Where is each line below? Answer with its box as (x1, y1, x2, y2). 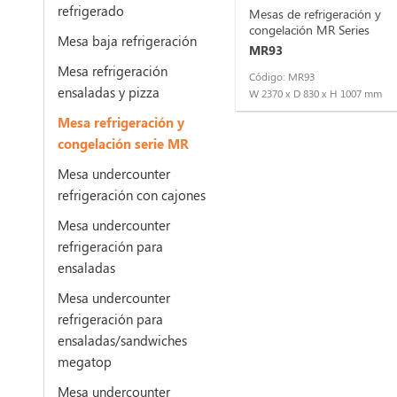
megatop (58, 352, 113, 370)
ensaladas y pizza (58, 82, 160, 101)
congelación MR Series (249, 20, 370, 39)
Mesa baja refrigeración (58, 31, 198, 50)
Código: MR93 (249, 70, 315, 84)
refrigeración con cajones (58, 185, 206, 204)
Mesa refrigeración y (58, 113, 185, 131)
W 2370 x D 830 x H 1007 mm (249, 87, 383, 101)
